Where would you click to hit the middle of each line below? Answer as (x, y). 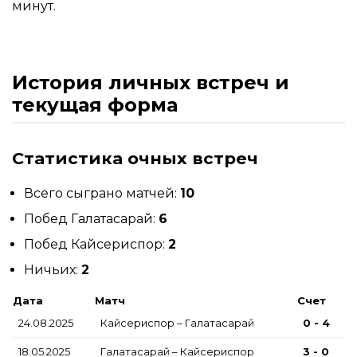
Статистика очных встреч (135, 158)
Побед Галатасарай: (91, 218)
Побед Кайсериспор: (96, 244)
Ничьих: (53, 269)
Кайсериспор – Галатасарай (177, 322)
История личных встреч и (151, 83)
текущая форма (95, 105)
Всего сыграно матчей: (102, 193)
